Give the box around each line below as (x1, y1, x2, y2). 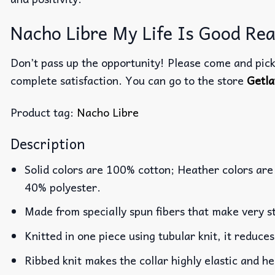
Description (10, 133, 85, 155)
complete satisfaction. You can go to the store (10, 71, 247, 89)
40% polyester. (25, 177, 101, 196)
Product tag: (10, 103, 77, 121)
